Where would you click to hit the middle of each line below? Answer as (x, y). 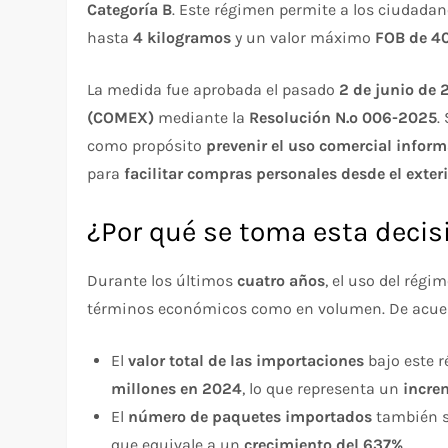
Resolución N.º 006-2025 (343, 117)
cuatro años (281, 280)
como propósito (147, 145)
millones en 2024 (177, 388)
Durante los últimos (162, 280)
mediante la (202, 117)
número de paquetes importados (250, 416)
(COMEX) (121, 117)
